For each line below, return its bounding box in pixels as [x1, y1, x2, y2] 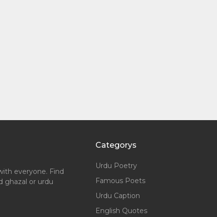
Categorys [95, 140, 137, 150]
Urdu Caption [95, 191, 140, 200]
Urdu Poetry [95, 161, 138, 170]
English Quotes [95, 206, 148, 215]
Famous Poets [95, 176, 146, 185]
